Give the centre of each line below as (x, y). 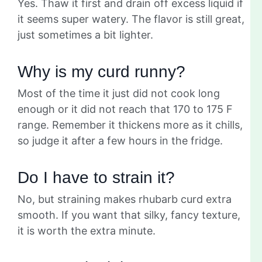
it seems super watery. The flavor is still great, (131, 19)
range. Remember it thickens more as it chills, (130, 125)
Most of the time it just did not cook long (119, 93)
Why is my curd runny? (101, 71)
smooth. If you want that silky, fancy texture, (129, 215)
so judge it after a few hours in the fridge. (120, 140)
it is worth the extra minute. (87, 230)
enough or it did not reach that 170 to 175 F (125, 109)
